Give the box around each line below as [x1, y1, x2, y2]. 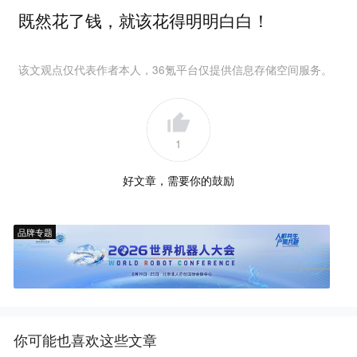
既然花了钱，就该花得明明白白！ [18, 8, 269, 33]
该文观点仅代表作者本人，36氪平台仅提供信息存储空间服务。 [18, 61, 332, 77]
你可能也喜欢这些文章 [14, 328, 158, 350]
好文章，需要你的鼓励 [123, 171, 234, 188]
